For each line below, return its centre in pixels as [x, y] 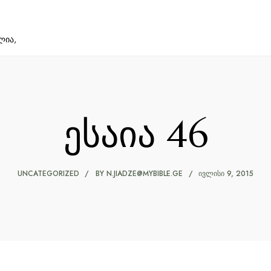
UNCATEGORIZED [48, 174]
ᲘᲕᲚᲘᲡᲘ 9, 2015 [226, 174]
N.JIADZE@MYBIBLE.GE [145, 174]
